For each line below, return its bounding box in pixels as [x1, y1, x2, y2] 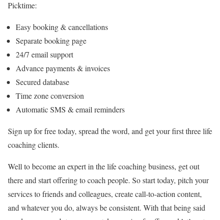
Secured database [16, 77, 69, 87]
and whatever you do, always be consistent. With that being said [8, 202, 205, 213]
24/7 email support [16, 49, 73, 60]
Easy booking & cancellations [16, 22, 108, 32]
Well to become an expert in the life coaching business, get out [8, 161, 199, 172]
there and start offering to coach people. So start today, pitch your [8, 175, 209, 186]
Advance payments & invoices [16, 63, 110, 74]
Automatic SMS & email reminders [16, 104, 125, 115]
